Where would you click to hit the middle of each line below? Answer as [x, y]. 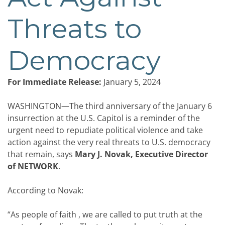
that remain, [32, 154]
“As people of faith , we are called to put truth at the [105, 214]
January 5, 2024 [131, 82]
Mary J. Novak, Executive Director [141, 154]
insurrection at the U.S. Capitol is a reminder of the [104, 118]
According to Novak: [45, 190]
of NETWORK [33, 166]
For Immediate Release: [54, 82]
